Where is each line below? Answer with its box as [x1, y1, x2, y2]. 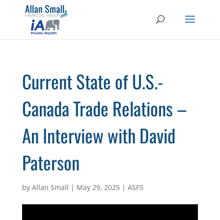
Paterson [22, 149, 80, 176]
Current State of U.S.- [22, 68, 163, 95]
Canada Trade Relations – [22, 95, 187, 122]
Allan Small [31, 183, 69, 192]
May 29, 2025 [76, 183, 120, 192]
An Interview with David [22, 122, 175, 149]
